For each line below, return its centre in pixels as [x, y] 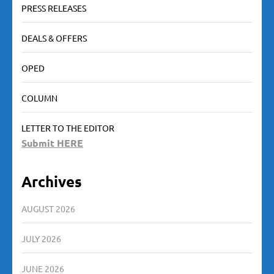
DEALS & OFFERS [54, 38]
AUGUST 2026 [48, 209]
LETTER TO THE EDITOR [68, 128]
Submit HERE [52, 143]
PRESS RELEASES [54, 8]
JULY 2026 [41, 239]
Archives [52, 182]
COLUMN [39, 98]
